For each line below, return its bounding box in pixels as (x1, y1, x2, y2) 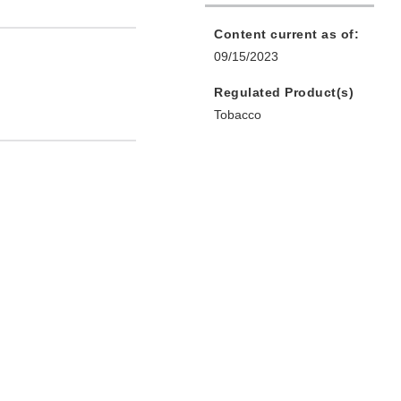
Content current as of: (214, 27, 359, 42)
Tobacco (214, 107, 261, 123)
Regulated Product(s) (214, 85, 354, 100)
